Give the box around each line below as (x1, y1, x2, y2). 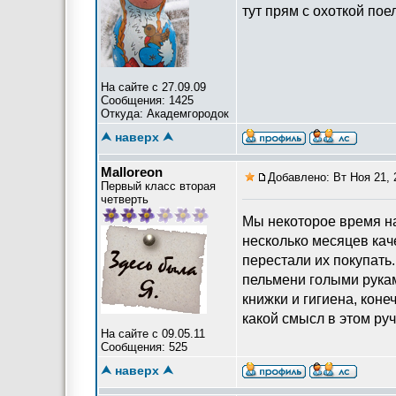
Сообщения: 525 (101, 340, 187, 354)
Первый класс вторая (101, 179, 216, 193)
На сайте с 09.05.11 (101, 327, 205, 340)
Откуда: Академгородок (101, 107, 229, 120)
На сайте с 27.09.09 (101, 80, 206, 94)
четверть (101, 193, 148, 206)
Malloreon (101, 164, 163, 179)
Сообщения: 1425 (101, 94, 194, 107)
